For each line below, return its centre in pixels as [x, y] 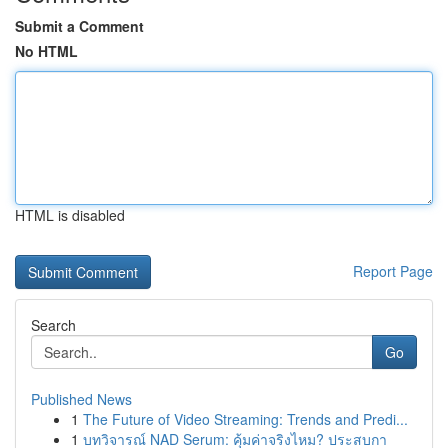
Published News [81, 399]
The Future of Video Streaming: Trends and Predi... [245, 419]
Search [53, 325]
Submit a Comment [79, 26]
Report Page [393, 271]
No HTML [46, 51]
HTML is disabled [70, 215]
